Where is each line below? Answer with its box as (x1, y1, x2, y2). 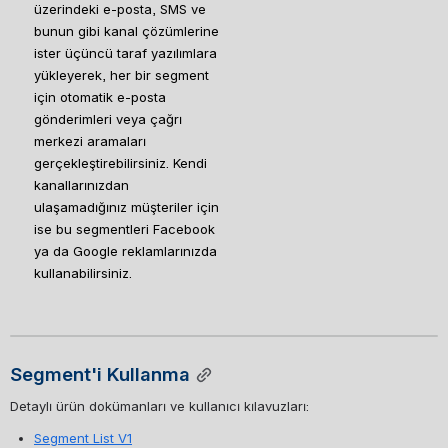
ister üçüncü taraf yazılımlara (34, 44, 217, 61)
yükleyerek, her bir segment (34, 66, 209, 83)
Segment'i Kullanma (10, 363, 190, 386)
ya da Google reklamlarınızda (34, 242, 217, 259)
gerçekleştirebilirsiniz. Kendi (34, 154, 207, 171)
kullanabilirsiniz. (34, 264, 132, 281)
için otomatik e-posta (34, 88, 166, 105)
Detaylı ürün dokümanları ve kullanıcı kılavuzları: (10, 398, 313, 415)
